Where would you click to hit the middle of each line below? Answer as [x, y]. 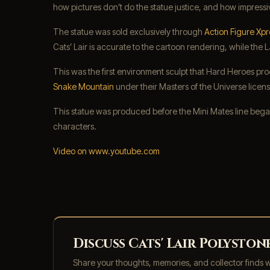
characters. [75, 127]
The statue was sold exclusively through [129, 32]
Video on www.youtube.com [106, 151]
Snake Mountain [83, 87]
